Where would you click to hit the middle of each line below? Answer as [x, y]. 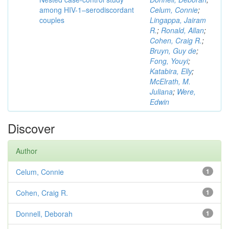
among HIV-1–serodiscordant [87, 10]
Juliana [161, 92]
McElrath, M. [170, 82]
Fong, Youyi [169, 61]
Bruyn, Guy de [173, 51]
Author [27, 151]
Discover [31, 128]
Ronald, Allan [182, 30]
